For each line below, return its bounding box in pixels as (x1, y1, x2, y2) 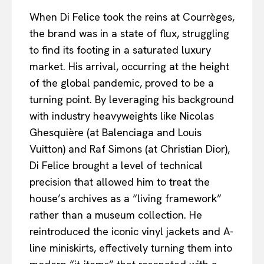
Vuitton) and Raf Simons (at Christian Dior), (29, 141, 230, 156)
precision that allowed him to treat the (29, 174, 210, 189)
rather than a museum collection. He (29, 207, 202, 222)
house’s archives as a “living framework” (29, 191, 222, 205)
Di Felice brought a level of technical (29, 158, 203, 172)
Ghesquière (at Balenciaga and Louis (29, 125, 202, 139)
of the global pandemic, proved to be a (29, 75, 214, 90)
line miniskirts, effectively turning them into (29, 240, 232, 255)
